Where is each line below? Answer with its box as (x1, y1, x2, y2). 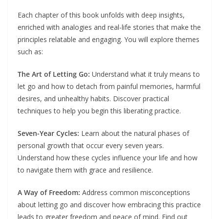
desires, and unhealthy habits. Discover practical (18, 93, 169, 103)
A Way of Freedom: (18, 187, 80, 197)
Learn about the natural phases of (79, 128, 189, 138)
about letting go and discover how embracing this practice (18, 199, 201, 209)
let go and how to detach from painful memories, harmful (18, 81, 200, 91)
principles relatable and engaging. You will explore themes (18, 34, 199, 44)
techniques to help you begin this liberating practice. (18, 106, 181, 115)
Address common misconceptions (80, 187, 190, 197)
